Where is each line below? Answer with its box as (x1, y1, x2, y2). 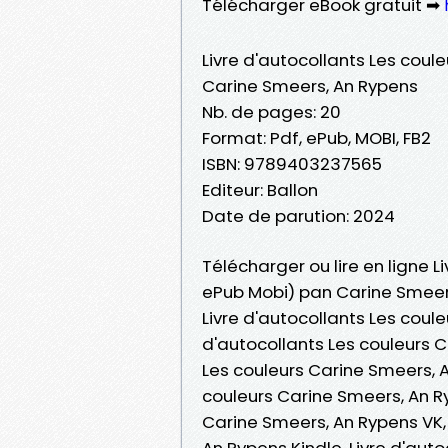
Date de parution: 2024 (202, 203, 395, 228)
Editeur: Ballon (202, 177, 318, 202)
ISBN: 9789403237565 (202, 151, 382, 176)
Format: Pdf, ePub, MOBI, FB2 (202, 125, 431, 150)
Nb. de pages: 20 (202, 99, 341, 124)
